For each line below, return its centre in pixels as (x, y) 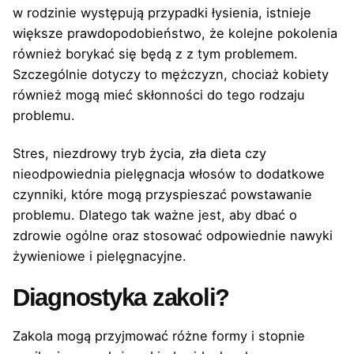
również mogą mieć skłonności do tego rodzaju (159, 95)
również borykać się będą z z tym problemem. (155, 54)
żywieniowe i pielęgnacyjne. (100, 256)
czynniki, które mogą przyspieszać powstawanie (162, 195)
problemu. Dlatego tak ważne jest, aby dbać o (155, 215)
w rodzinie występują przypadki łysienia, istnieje (162, 13)
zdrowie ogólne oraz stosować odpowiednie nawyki (173, 236)
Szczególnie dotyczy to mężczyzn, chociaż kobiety (171, 75)
